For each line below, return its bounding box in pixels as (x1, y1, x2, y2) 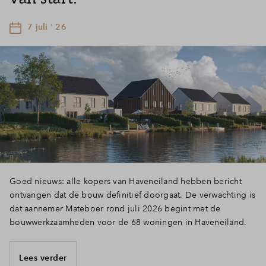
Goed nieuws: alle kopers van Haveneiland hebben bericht (9, 176, 242, 187)
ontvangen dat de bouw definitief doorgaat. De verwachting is (9, 189, 255, 201)
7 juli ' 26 (27, 21, 66, 32)
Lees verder (19, 252, 67, 263)
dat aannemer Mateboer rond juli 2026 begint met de (9, 203, 221, 214)
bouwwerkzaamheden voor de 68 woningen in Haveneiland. (9, 217, 247, 228)
